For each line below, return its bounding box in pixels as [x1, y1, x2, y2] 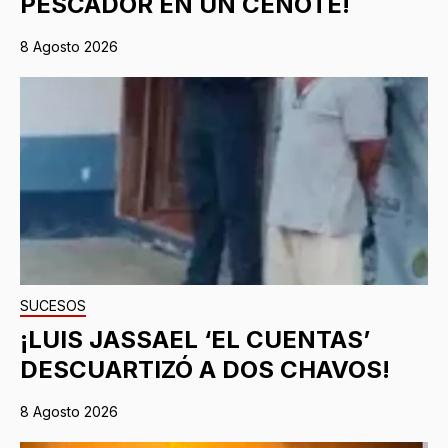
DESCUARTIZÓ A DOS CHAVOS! [20, 355, 390, 385]
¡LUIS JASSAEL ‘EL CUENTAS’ [20, 325, 370, 355]
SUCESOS [20, 297, 86, 315]
